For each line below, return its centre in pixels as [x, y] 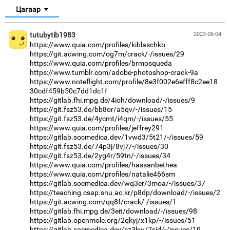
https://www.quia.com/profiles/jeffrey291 [97, 128]
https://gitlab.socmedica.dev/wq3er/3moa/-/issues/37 [118, 183]
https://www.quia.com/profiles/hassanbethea [103, 165]
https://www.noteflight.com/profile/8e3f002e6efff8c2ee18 [124, 81]
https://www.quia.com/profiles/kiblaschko [98, 44]
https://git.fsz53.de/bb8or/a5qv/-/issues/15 [101, 109]
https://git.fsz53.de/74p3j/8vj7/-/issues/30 [99, 146]
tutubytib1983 [53, 35]
